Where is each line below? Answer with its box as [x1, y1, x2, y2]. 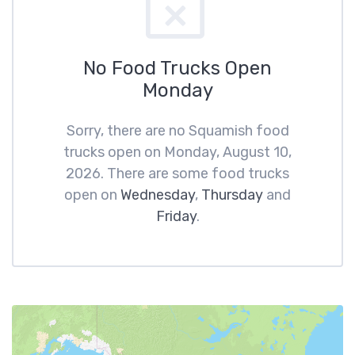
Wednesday [120, 186, 195, 204]
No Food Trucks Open [83, 57, 272, 79]
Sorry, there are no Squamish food [66, 122, 289, 139]
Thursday [201, 186, 263, 204]
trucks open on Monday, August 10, [63, 143, 292, 161]
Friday [155, 208, 197, 225]
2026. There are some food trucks [66, 165, 289, 182]
